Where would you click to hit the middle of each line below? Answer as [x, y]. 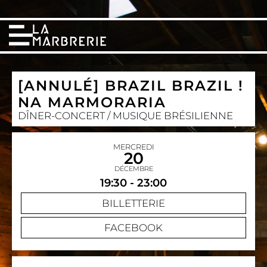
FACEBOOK [133, 228]
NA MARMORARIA [95, 102]
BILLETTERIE [133, 203]
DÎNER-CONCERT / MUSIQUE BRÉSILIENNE [125, 116]
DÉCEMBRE [133, 169]
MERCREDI [133, 147]
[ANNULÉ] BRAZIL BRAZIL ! [131, 86]
